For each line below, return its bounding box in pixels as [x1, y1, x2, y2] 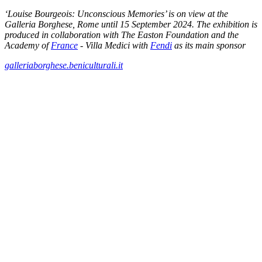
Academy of [5, 40, 51, 50]
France [51, 40, 78, 50]
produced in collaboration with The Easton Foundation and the [5, 29, 239, 40]
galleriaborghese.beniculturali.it [5, 60, 123, 70]
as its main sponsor [172, 40, 246, 50]
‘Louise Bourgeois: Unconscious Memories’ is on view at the [5, 8, 228, 19]
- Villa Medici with [78, 40, 150, 50]
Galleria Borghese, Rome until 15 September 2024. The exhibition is [5, 19, 257, 29]
